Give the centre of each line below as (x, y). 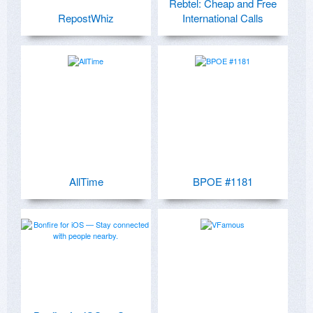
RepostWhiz (86, 17)
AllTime (86, 181)
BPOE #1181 (223, 181)
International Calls (223, 17)
